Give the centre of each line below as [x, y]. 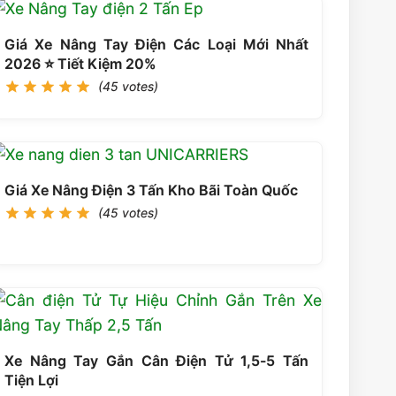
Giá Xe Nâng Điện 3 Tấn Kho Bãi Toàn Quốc [151, 190]
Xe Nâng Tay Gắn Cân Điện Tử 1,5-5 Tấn [156, 360]
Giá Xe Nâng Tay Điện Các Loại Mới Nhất [156, 44]
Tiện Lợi [31, 380]
